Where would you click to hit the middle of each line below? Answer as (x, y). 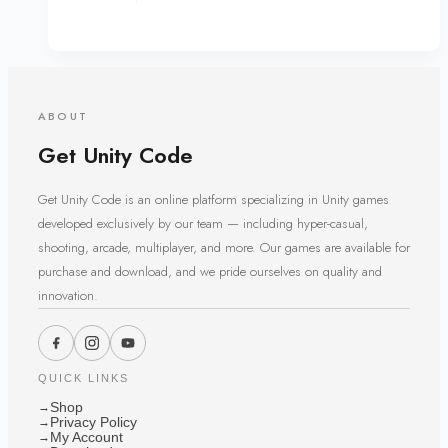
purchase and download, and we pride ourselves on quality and (210, 271)
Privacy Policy (93, 422)
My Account (86, 437)
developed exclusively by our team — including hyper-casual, (203, 223)
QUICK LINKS (83, 377)
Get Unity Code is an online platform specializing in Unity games (213, 199)
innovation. (68, 295)
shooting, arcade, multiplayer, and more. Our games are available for (224, 247)
